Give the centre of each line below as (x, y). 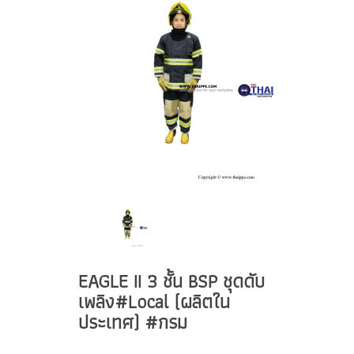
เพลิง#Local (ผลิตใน (154, 301)
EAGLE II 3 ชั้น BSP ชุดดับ (171, 281)
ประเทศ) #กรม (133, 322)
